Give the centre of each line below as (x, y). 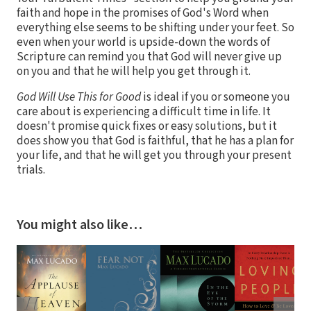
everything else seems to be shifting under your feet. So (155, 27)
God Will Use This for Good (79, 97)
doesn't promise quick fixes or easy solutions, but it (147, 126)
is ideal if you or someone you (216, 97)
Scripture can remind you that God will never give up (149, 57)
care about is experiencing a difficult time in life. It (144, 111)
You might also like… (79, 225)
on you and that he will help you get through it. (134, 71)
